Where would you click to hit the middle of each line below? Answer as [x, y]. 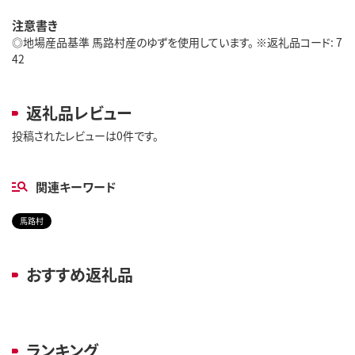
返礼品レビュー [79, 113]
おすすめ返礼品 [80, 274]
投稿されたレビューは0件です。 [85, 135]
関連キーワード [76, 186]
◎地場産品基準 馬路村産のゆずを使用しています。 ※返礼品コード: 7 [177, 42]
